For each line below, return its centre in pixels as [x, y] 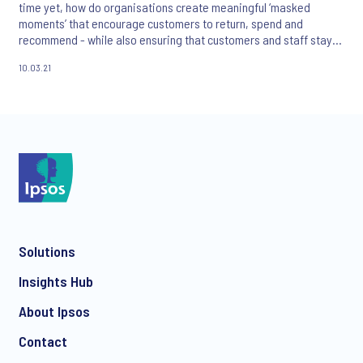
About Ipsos [54, 312]
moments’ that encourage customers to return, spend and [161, 23]
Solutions [47, 252]
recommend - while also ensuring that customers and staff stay [175, 39]
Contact [43, 342]
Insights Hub [56, 282]
